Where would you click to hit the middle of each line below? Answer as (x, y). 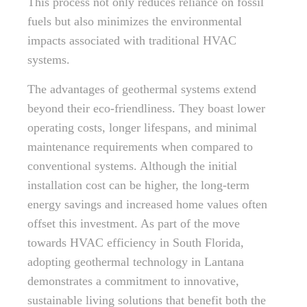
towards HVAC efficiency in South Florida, (136, 243)
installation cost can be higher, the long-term (138, 185)
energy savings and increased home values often (147, 204)
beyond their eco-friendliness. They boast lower (146, 108)
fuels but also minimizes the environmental (135, 21)
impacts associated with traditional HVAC (132, 40)
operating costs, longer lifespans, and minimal (142, 127)
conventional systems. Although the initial (132, 166)
